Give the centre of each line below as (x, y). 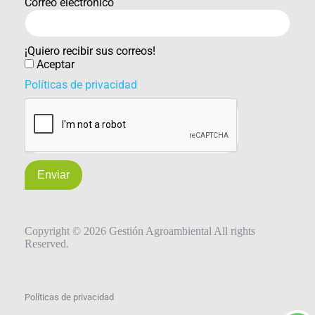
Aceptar (56, 64)
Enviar (53, 174)
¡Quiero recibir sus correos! (90, 51)
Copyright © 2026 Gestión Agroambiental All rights (140, 231)
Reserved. (47, 243)
